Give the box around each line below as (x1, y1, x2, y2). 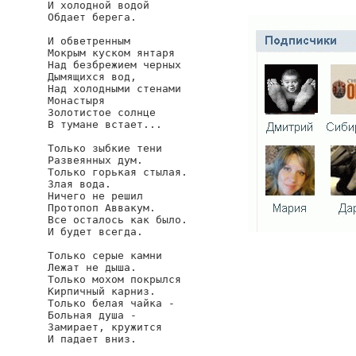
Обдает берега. (48, 11, 137, 23)
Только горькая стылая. (48, 166, 188, 178)
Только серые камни (48, 250, 162, 261)
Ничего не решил (48, 190, 143, 202)
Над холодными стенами (48, 83, 181, 95)
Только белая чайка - (48, 297, 175, 309)
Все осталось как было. (48, 214, 188, 226)
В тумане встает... (48, 118, 162, 130)
